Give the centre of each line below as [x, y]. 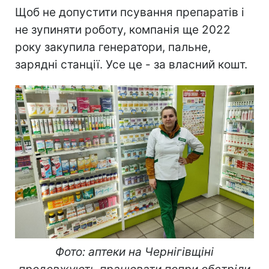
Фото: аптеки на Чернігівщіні [134, 252]
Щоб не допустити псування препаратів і [130, 12]
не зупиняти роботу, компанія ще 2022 [123, 29]
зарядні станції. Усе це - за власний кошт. [131, 64]
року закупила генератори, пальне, [113, 47]
